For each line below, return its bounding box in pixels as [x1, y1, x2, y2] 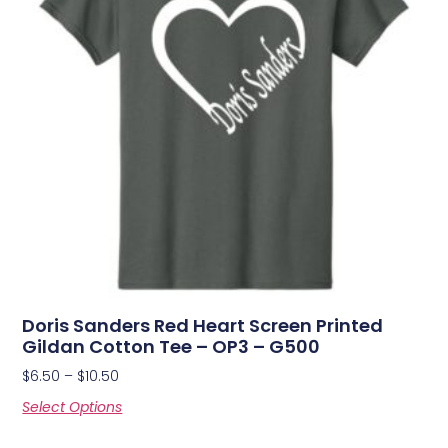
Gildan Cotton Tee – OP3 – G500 [22, 333, 321, 359]
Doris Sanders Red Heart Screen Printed [22, 312, 384, 338]
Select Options [22, 396, 123, 417]
